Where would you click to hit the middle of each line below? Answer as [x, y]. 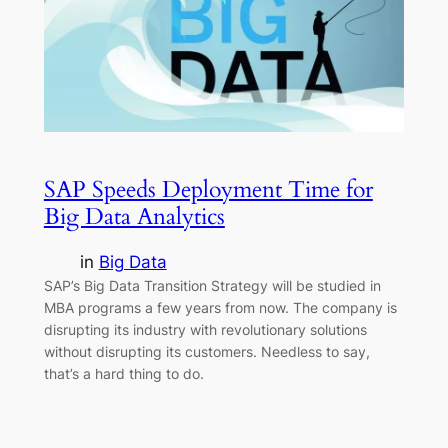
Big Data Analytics [134, 216]
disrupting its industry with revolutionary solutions [205, 330]
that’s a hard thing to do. [123, 374]
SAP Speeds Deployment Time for [208, 189]
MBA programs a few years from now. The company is [220, 308]
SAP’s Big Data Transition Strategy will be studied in [212, 286]
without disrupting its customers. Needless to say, [206, 352]
